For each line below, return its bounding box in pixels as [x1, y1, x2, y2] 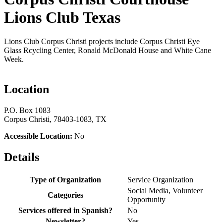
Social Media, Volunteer [127, 186, 203, 195]
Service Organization [127, 175, 193, 184]
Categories [48, 190, 83, 199]
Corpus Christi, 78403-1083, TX [4, 115, 107, 124]
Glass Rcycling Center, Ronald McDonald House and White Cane [4, 46, 211, 55]
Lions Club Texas [4, 8, 120, 26]
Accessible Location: [4, 132, 72, 141]
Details [4, 151, 39, 164]
